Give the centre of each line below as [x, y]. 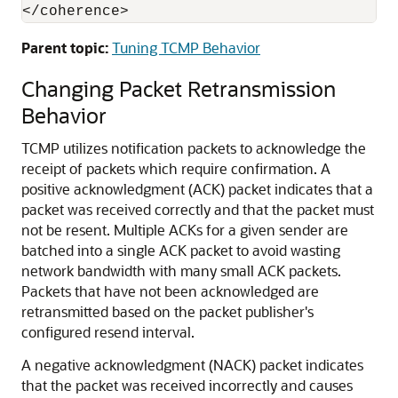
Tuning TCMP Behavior [186, 48]
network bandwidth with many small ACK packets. [181, 271]
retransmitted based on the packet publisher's [167, 311]
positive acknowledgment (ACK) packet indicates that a [197, 189]
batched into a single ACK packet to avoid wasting [181, 250]
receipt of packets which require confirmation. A [176, 168]
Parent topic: [65, 48]
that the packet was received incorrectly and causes [187, 385]
